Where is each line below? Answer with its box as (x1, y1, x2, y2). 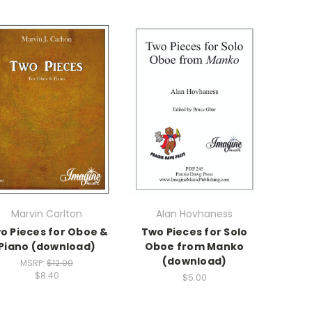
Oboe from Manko (144, 240, 244, 254)
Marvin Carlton (11, 207, 82, 221)
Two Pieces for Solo (141, 225, 248, 240)
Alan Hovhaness (156, 207, 233, 221)
